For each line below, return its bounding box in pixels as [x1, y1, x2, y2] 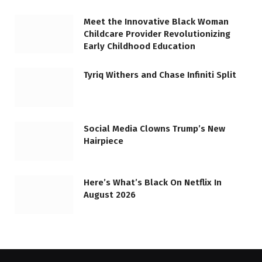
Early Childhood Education [84, 40, 195, 51]
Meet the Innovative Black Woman [84, 16, 229, 27]
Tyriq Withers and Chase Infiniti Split [84, 70, 236, 81]
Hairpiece [84, 135, 123, 146]
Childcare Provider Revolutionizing [84, 28, 230, 39]
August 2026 [84, 189, 136, 200]
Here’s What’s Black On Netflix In [84, 177, 222, 188]
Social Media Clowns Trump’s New [84, 123, 225, 134]
